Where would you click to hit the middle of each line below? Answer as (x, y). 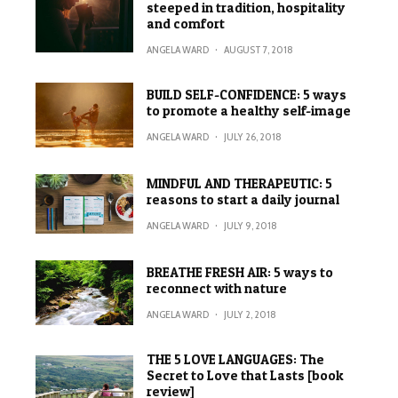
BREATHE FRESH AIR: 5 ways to (240, 272)
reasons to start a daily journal (243, 199)
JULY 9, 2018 (251, 225)
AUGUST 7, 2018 (259, 49)
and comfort (186, 24)
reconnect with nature (217, 288)
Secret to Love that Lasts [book (246, 375)
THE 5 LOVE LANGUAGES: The (236, 359)
